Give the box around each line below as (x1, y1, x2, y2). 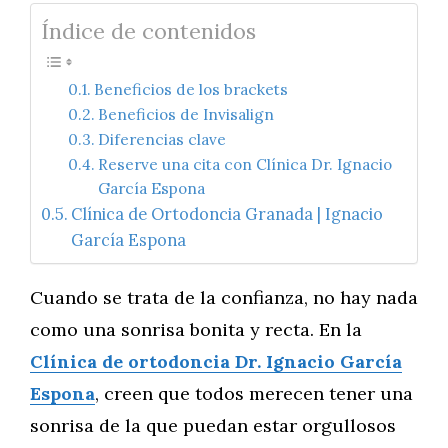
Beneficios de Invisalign (98, 105, 275, 124)
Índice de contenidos (41, 17, 256, 45)
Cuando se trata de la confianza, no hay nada (30, 286, 418, 309)
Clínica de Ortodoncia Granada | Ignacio (71, 204, 384, 224)
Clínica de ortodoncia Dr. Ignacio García (30, 350, 402, 373)
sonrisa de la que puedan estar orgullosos (30, 414, 396, 437)
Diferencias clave (98, 130, 227, 149)
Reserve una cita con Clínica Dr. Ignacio (98, 155, 393, 174)
